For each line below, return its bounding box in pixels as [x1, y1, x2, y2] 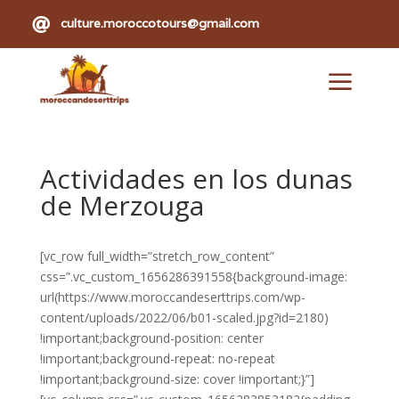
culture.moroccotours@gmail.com [61, 14, 259, 31]
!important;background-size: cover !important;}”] [39, 370, 314, 387]
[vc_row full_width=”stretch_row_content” [39, 248, 274, 265]
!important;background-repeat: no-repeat [39, 350, 275, 367]
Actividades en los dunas [39, 160, 353, 197]
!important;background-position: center [39, 330, 264, 346]
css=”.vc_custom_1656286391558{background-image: [39, 268, 347, 285]
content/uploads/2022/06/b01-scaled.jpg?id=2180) [39, 309, 329, 326]
